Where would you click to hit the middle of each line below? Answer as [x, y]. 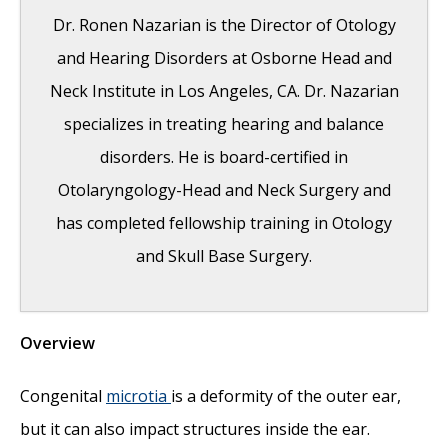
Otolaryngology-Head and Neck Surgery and [224, 190]
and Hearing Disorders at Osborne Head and [224, 58]
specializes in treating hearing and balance [224, 124]
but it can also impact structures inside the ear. [195, 429]
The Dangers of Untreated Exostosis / [211, 426]
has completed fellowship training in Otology [224, 223]
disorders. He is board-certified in [224, 157]
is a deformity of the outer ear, [286, 396]
